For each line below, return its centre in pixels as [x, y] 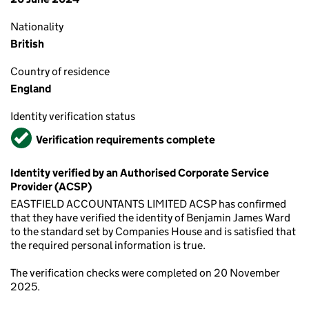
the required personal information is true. [108, 245]
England [31, 89]
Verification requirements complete [126, 139]
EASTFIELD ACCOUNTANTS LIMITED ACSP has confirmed [148, 204]
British [27, 44]
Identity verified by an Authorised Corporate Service [140, 173]
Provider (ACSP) [51, 187]
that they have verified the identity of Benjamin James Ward [150, 218]
